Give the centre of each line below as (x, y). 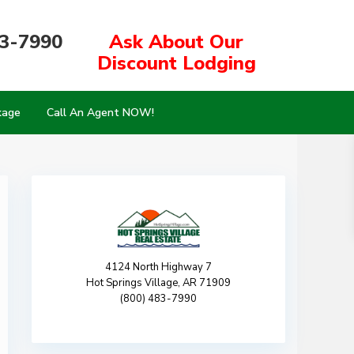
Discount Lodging (176, 63)
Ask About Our (177, 41)
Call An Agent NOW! (101, 113)
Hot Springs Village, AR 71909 (158, 283)
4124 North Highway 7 (158, 267)
